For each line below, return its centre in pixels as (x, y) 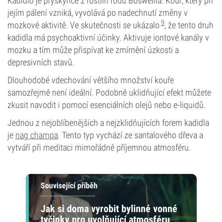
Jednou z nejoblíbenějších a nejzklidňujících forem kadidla (108, 123)
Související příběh (69, 186)
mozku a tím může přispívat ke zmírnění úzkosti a (93, 50)
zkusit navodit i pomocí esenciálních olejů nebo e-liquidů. (107, 105)
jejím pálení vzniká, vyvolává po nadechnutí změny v (98, 13)
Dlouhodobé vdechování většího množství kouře (91, 80)
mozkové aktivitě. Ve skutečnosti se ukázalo (83, 25)
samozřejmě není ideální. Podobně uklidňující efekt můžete (109, 92)
